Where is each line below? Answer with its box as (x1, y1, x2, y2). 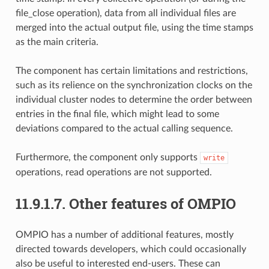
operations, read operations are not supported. (15, 167, 212, 177)
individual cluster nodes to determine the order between (15, 94, 252, 104)
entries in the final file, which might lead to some (15, 109, 219, 119)
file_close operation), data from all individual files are (15, 8, 236, 18)
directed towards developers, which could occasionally (15, 244, 246, 254)
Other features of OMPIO (68, 193, 236, 213)
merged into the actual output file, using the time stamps (15, 22, 253, 32)
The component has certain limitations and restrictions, (15, 65, 248, 76)
